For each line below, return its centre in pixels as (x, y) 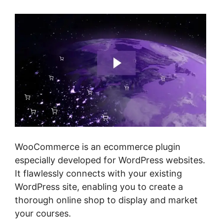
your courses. (43, 213)
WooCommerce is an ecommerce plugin (98, 147)
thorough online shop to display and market (106, 200)
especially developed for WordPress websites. (110, 160)
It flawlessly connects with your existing (98, 173)
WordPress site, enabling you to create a (99, 187)
